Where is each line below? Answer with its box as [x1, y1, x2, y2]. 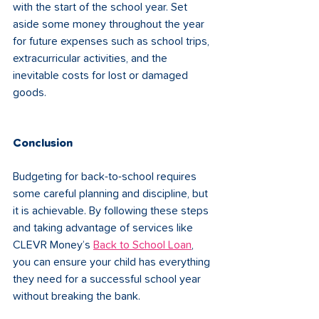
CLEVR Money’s [13, 239, 93, 251]
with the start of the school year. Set [13, 1, 190, 13]
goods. [13, 87, 46, 98]
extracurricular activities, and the [13, 53, 170, 64]
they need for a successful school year [13, 273, 204, 285]
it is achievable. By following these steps [13, 205, 211, 216]
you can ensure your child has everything [13, 256, 213, 268]
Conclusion [13, 137, 73, 149]
